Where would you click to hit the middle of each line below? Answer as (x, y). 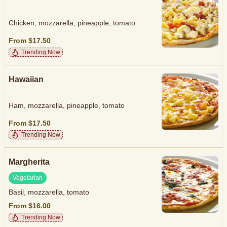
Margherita (29, 162)
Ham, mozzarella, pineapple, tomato (67, 106)
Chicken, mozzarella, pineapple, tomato (72, 23)
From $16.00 (30, 205)
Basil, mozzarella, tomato (49, 192)
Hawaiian (26, 79)
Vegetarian (28, 178)
